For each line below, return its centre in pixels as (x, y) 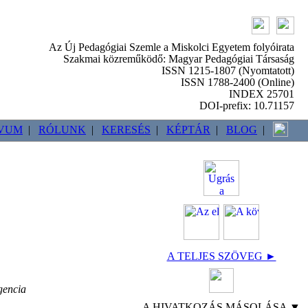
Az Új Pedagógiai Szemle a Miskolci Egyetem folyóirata (172, 47)
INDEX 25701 (262, 94)
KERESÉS (126, 129)
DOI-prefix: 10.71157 (247, 106)
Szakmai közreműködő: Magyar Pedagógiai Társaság (179, 59)
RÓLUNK (62, 129)
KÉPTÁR (188, 129)
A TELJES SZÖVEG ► (221, 256)
